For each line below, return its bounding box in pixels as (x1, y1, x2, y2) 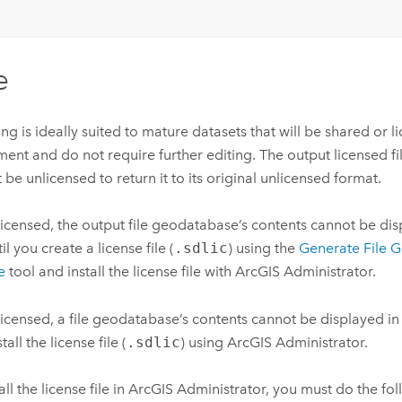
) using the (227, 240, 299, 258)
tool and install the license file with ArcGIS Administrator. (4, 263, 376, 281)
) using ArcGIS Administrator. (179, 333, 368, 351)
